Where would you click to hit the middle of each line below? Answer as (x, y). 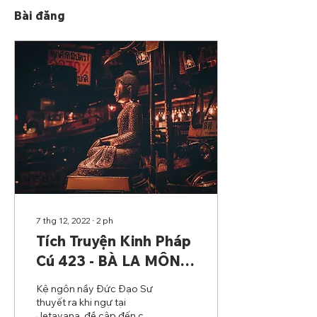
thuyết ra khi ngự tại (81, 302)
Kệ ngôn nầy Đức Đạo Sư (94, 289)
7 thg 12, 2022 (63, 220)
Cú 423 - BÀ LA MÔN (108, 261)
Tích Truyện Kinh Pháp (114, 241)
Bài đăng (40, 16)
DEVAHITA (73, 281)
